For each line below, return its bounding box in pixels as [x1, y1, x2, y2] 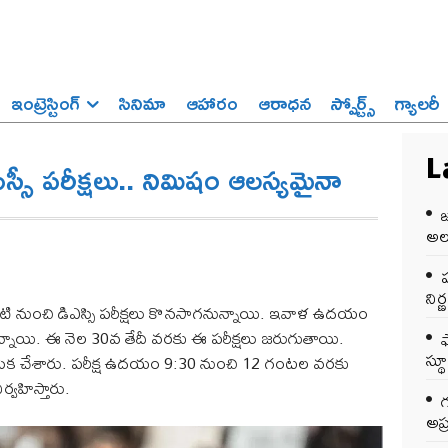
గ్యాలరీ [395, 83, 440, 122]
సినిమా [119, 83, 166, 122]
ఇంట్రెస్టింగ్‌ [11, 83, 80, 122]
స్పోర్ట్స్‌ [331, 83, 375, 122]
